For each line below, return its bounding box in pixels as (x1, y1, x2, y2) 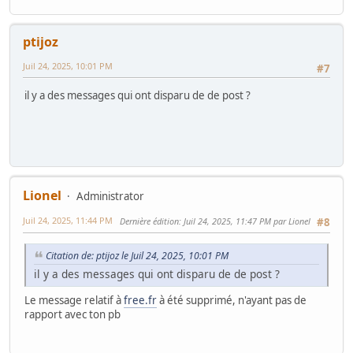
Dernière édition (120, 215, 179, 228)
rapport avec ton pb (24, 307, 121, 322)
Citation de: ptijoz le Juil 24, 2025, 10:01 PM (46, 249, 229, 263)
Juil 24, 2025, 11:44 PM (23, 214, 113, 227)
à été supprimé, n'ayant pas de (157, 293, 307, 308)
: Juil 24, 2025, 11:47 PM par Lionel (179, 215, 310, 228)
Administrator (76, 189, 144, 204)
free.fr (124, 293, 157, 308)
